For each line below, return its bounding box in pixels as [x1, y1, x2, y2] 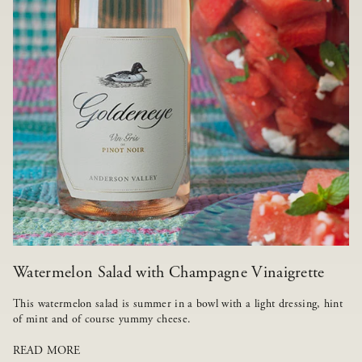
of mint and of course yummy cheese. [13, 312, 192, 327]
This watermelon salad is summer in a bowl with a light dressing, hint [13, 297, 343, 312]
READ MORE [13, 343, 81, 359]
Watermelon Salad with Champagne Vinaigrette [13, 263, 325, 284]
